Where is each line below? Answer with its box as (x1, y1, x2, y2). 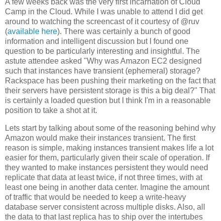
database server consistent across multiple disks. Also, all (5, 203, 205, 212)
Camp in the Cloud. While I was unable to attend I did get (5, 7, 203, 16)
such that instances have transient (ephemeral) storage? (5, 67, 200, 75)
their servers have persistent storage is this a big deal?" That (5, 86, 215, 95)
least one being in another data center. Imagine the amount (5, 183, 209, 192)
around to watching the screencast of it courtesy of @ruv (5, 17, 199, 26)
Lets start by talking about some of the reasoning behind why (5, 124, 216, 133)
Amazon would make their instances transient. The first (5, 134, 195, 143)
